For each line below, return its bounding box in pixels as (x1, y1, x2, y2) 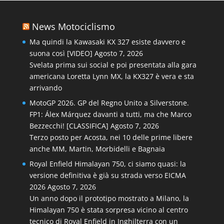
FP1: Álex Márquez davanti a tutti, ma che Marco (29, 109, 191, 119)
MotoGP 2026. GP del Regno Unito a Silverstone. (29, 98, 189, 107)
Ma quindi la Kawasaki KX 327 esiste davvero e (29, 37, 185, 46)
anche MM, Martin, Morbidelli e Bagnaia (29, 144, 165, 153)
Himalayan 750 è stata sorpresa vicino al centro (29, 205, 188, 214)
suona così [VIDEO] (29, 48, 92, 58)
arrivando (29, 83, 62, 92)
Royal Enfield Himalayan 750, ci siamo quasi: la (29, 159, 186, 168)
